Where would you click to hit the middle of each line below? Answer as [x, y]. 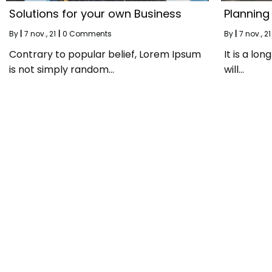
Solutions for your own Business [95, 13]
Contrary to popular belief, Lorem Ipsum [105, 54]
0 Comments [87, 33]
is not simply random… [62, 69]
